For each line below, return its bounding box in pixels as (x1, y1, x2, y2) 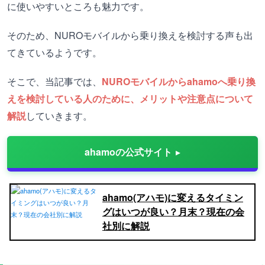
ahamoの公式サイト (85, 145, 172, 159)
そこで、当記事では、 (7, 75, 102, 88)
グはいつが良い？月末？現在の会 (102, 205, 244, 218)
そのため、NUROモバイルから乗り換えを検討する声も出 (7, 28, 253, 42)
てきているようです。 (7, 46, 102, 59)
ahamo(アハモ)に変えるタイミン (102, 190, 243, 204)
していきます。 (26, 109, 92, 122)
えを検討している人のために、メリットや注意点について (7, 92, 253, 105)
